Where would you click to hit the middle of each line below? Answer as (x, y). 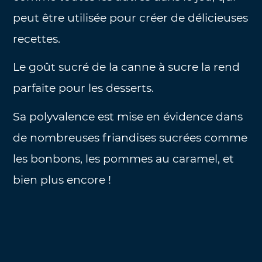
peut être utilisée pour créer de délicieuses (131, 18)
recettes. (37, 39)
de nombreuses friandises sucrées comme (130, 137)
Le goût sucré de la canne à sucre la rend (127, 67)
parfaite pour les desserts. (84, 88)
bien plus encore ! (62, 180)
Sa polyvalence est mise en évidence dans (128, 116)
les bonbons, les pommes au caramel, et (124, 158)
